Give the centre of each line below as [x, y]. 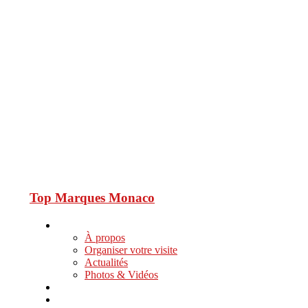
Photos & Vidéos [121, 274]
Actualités [106, 262]
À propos [105, 237]
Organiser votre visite [131, 250]
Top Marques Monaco [92, 197]
